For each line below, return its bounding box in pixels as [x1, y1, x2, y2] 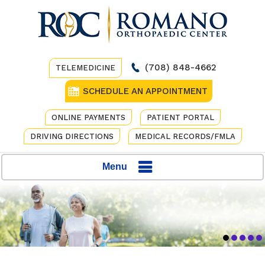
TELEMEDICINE [55, 63, 115, 72]
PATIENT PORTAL [146, 113, 214, 122]
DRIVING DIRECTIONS [30, 132, 114, 141]
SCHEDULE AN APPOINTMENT [82, 86, 208, 96]
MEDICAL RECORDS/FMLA [134, 132, 235, 141]
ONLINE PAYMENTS [51, 113, 125, 122]
